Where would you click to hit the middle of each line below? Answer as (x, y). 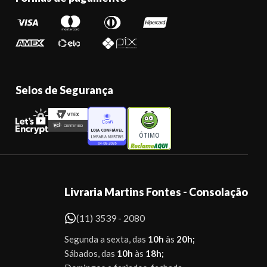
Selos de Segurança (64, 90)
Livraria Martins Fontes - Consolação (156, 192)
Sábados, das (91, 253)
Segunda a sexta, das (106, 239)
